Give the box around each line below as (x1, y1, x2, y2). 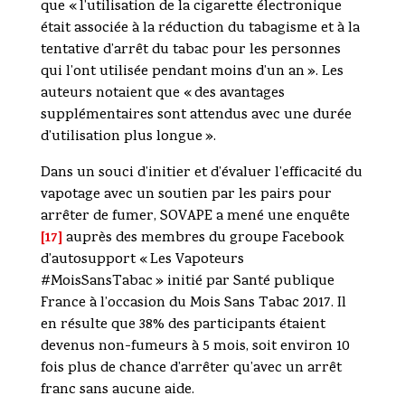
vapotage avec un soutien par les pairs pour (40, 184, 332, 207)
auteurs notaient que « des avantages (40, 83, 285, 106)
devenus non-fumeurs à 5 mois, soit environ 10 (40, 336, 350, 359)
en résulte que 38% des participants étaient (40, 315, 325, 337)
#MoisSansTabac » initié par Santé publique (40, 271, 334, 294)
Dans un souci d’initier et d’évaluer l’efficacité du (40, 163, 363, 185)
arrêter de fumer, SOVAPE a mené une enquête (40, 206, 350, 229)
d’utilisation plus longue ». (40, 127, 216, 149)
